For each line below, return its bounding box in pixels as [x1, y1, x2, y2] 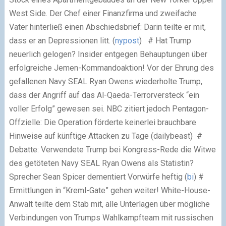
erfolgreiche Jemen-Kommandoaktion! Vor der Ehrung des [9, 63, 214, 73]
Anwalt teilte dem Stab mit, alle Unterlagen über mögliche [9, 199, 210, 209]
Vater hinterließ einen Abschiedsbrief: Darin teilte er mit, [9, 22, 206, 32]
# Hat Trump [147, 36, 191, 45]
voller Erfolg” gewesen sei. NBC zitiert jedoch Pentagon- [9, 104, 209, 114]
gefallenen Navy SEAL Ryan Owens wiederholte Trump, [9, 77, 202, 86]
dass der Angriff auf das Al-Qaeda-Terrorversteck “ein [9, 90, 199, 100]
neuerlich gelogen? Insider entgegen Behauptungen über [9, 49, 207, 59]
